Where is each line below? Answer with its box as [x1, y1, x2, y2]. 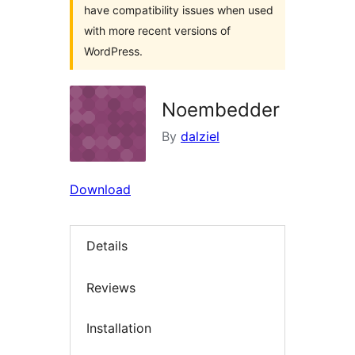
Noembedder [162, 98, 280, 121]
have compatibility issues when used [84, 3, 273, 17]
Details [86, 238, 128, 254]
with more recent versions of [84, 24, 231, 37]
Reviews [86, 279, 136, 296]
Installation [86, 320, 151, 337]
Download [70, 181, 131, 197]
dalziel [181, 128, 219, 144]
